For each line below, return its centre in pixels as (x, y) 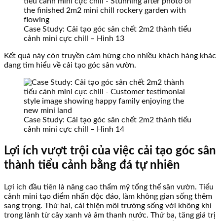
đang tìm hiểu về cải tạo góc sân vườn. (70, 65)
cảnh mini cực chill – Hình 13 (74, 39)
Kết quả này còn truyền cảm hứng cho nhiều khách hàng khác (110, 56)
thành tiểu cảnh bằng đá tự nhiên (92, 165)
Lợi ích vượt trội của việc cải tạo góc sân (110, 151)
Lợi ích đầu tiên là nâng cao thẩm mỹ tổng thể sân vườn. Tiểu (109, 187)
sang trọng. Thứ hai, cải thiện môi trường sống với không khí (108, 205)
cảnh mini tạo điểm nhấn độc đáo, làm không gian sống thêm (108, 196)
